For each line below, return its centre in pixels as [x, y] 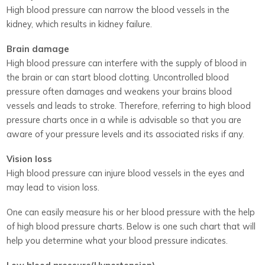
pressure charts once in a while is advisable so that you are [124, 119]
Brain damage [38, 49]
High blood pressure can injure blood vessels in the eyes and [126, 173]
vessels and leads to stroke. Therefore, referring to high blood [129, 105]
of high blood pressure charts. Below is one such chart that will [131, 226]
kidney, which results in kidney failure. [80, 24]
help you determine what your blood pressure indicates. [117, 240]
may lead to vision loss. [53, 187]
